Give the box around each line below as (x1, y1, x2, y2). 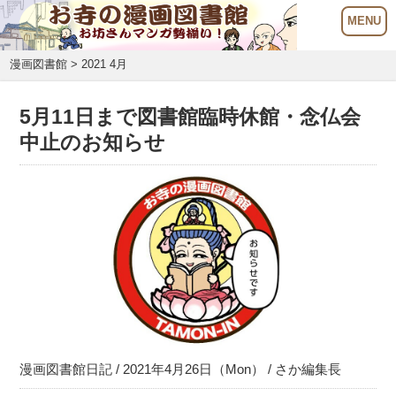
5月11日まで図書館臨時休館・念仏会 (19, 106, 362, 128)
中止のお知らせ (19, 132, 166, 154)
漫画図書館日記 (19, 362, 113, 377)
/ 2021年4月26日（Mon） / (112, 362, 276, 377)
